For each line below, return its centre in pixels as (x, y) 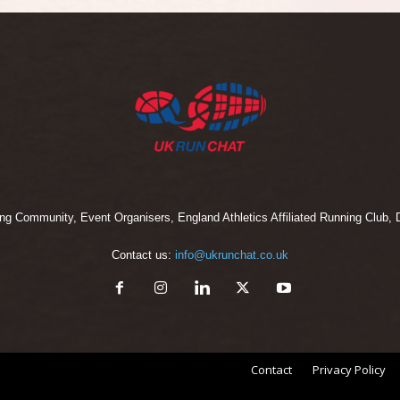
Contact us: (143, 255)
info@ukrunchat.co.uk (232, 255)
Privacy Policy (349, 370)
